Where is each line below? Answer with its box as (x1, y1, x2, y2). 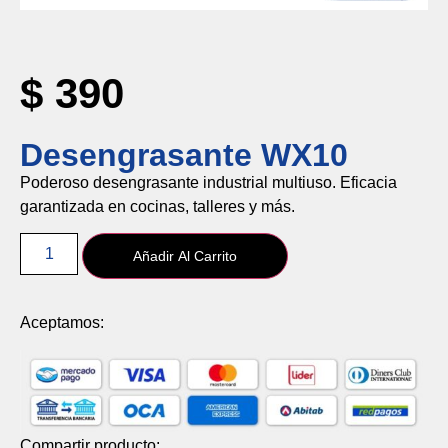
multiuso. (272, 173, 340, 191)
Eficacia (340, 173, 397, 191)
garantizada (20, 197, 108, 215)
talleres (193, 197, 249, 215)
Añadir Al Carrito (133, 248, 238, 265)
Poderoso (20, 173, 93, 191)
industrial (203, 173, 272, 191)
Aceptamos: (20, 314, 104, 332)
